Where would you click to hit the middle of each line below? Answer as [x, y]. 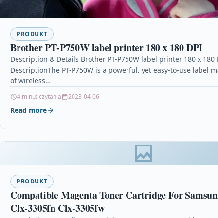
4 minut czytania [39, 97]
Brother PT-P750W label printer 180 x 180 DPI [107, 48]
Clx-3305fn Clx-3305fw [57, 208]
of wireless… [30, 81]
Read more [28, 110]
